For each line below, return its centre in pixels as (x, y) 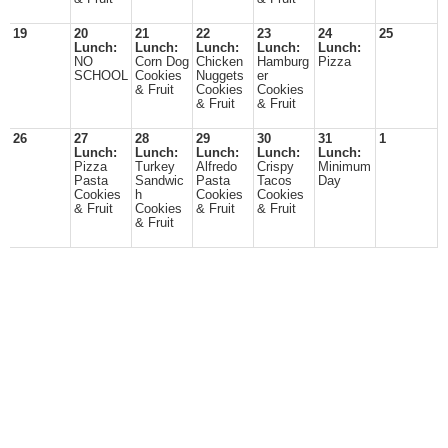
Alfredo (216, 167)
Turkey (155, 167)
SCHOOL (101, 76)
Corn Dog (162, 62)
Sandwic (159, 181)
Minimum (344, 167)
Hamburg (283, 62)
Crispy (275, 167)
